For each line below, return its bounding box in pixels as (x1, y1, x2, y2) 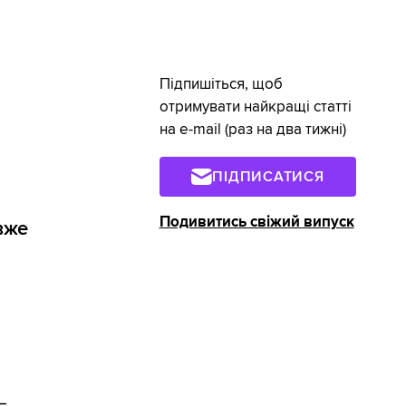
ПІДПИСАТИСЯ (212, 167, 324, 186)
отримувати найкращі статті (159, 98, 352, 116)
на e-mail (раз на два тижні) (159, 121, 346, 139)
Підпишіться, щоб (159, 75, 283, 93)
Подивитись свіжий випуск (159, 212, 354, 231)
